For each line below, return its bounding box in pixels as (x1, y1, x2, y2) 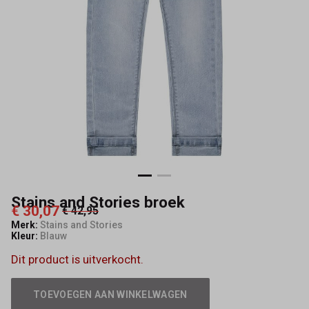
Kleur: (11, 230, 38, 242)
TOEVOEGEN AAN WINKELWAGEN (33, 288, 188, 300)
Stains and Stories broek (11, 193, 185, 212)
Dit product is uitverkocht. (11, 252, 143, 266)
